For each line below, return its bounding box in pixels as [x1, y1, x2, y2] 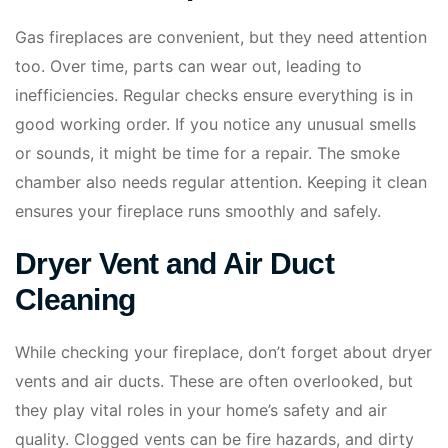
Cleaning [15, 283, 135, 317]
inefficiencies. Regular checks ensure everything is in [15, 85, 413, 106]
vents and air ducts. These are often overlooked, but [15, 371, 413, 392]
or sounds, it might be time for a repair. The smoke [15, 143, 400, 164]
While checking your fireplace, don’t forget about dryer [15, 342, 432, 363]
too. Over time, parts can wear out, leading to [15, 56, 362, 77]
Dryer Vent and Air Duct [15, 247, 334, 281]
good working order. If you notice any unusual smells [15, 114, 416, 135]
